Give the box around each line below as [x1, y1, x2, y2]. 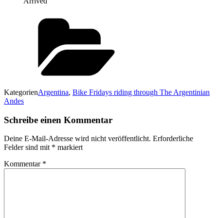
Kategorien [4, 88, 38, 96]
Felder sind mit [4, 143, 52, 152]
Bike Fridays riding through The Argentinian [73, 88, 210, 96]
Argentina [38, 88, 69, 96]
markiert [55, 143, 83, 152]
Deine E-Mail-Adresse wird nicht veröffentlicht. [4, 134, 151, 143]
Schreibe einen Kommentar [4, 114, 112, 125]
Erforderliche [153, 134, 193, 143]
